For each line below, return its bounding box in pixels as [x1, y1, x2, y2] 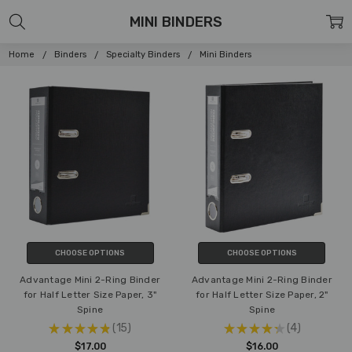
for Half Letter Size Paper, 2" [196, 288, 328, 300]
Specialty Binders [106, 49, 181, 60]
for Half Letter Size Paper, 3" [23, 288, 157, 300]
